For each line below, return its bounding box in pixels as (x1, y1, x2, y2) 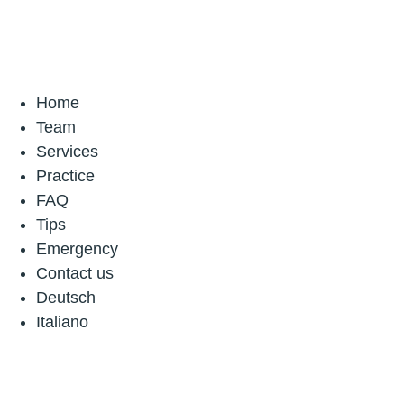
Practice (36, 167, 95, 185)
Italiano (36, 313, 88, 331)
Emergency (36, 240, 118, 258)
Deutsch (36, 289, 96, 307)
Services (36, 142, 98, 161)
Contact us (36, 264, 114, 282)
